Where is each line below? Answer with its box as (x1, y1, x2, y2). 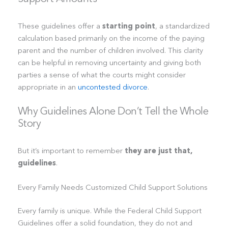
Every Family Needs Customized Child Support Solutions (17, 182, 208, 192)
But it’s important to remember (17, 146, 125, 156)
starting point (102, 21, 155, 31)
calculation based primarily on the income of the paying (17, 34, 205, 43)
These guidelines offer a (17, 21, 102, 31)
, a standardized (155, 21, 210, 31)
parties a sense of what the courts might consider (17, 70, 186, 80)
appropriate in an (17, 82, 78, 92)
